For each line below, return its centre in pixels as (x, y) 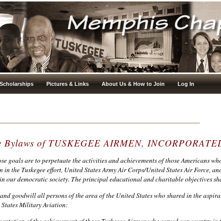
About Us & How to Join (133, 84)
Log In (186, 84)
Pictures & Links (68, 84)
